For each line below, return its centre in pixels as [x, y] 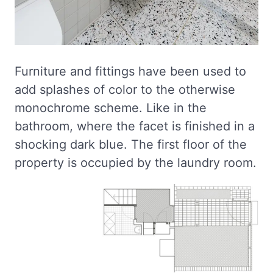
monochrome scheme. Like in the [111, 108]
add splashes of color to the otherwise [125, 90]
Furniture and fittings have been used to [130, 71]
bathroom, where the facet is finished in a [135, 126]
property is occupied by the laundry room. [136, 163]
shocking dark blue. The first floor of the [131, 144]
